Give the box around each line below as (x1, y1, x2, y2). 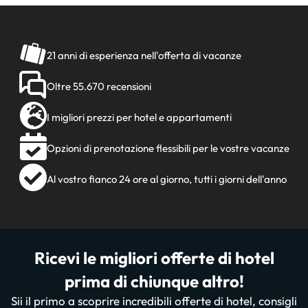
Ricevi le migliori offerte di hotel (34, 247, 274, 268)
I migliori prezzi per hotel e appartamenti (46, 111, 232, 124)
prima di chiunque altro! (64, 271, 244, 291)
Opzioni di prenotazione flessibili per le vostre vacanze (46, 142, 289, 155)
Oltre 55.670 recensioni (46, 80, 151, 93)
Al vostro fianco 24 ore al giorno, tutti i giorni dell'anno (46, 173, 287, 186)
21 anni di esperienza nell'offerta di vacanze (46, 49, 241, 62)
